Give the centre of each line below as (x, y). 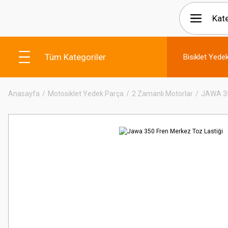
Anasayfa (24, 94)
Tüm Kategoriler (75, 57)
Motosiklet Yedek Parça (86, 94)
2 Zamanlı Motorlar (162, 94)
